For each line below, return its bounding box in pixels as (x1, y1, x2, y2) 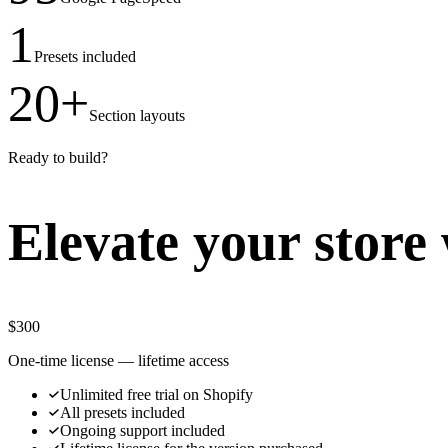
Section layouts (89, 106, 185, 124)
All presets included (60, 403, 185, 421)
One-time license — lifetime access (8, 351, 229, 369)
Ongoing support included (60, 421, 225, 439)
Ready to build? (8, 148, 108, 166)
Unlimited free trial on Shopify (60, 385, 253, 403)
